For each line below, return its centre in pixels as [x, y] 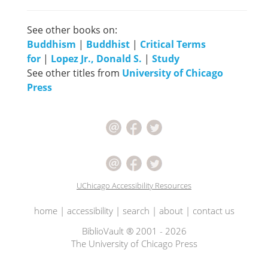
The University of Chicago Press [134, 243]
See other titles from [74, 73]
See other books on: [72, 30]
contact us [213, 210]
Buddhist [108, 44]
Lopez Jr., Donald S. [96, 58]
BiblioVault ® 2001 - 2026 [134, 231]
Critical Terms [173, 44]
